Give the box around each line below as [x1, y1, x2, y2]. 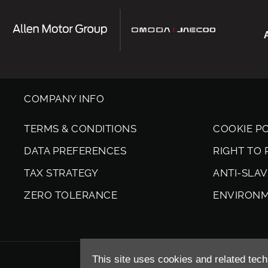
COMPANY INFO [24, 93, 105, 105]
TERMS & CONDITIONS [24, 122, 137, 135]
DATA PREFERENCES [24, 144, 127, 157]
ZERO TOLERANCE [24, 188, 118, 201]
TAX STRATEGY [24, 166, 99, 179]
